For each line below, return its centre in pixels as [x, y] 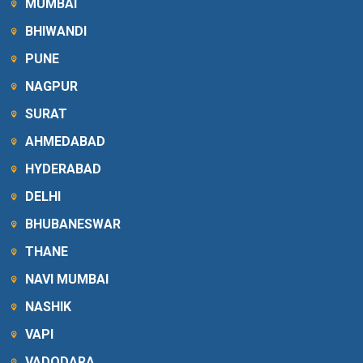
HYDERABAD [64, 169]
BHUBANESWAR [73, 224]
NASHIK [49, 306]
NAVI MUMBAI [67, 279]
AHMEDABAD [66, 141]
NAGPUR [52, 86]
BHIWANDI [56, 31]
